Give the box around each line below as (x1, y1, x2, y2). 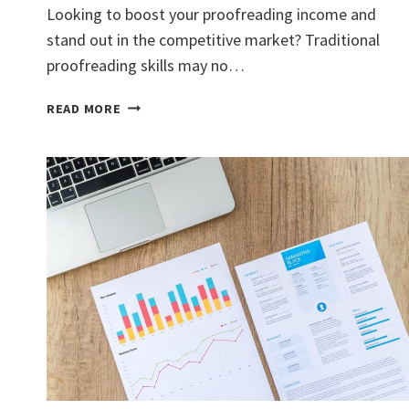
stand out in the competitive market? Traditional (47, 29, 380, 51)
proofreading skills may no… (47, 55, 245, 77)
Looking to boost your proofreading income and (47, 4, 376, 26)
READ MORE (47, 100, 121, 118)
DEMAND (120, 222, 173, 239)
